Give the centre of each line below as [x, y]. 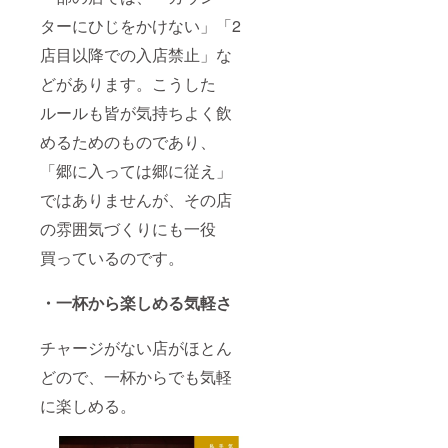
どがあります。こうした [128, 83]
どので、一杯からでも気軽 [136, 376]
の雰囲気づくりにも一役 [128, 228]
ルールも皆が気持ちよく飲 [136, 112]
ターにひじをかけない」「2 [140, 25]
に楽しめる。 [88, 405]
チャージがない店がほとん [136, 347]
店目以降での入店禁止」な [136, 54]
